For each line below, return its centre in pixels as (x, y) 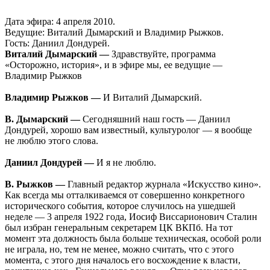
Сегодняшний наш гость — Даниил (155, 119)
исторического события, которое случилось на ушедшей (120, 206)
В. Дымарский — (42, 119)
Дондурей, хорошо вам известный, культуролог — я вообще (128, 130)
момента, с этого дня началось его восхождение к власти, (123, 260)
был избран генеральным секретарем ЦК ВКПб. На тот (119, 228)
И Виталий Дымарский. (151, 98)
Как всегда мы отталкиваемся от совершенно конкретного (125, 195)
